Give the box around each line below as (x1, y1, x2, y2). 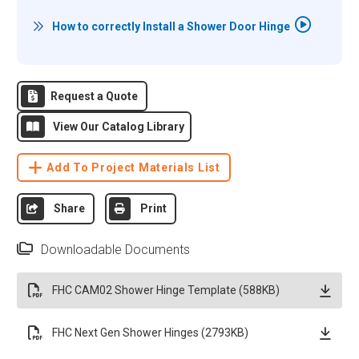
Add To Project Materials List (46, 161, 220, 175)
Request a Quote (50, 90, 138, 103)
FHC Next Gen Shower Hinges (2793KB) (51, 326, 248, 340)
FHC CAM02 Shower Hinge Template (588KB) (51, 284, 280, 297)
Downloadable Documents (40, 242, 190, 258)
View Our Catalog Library (52, 120, 184, 134)
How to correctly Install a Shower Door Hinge (51, 20, 290, 34)
